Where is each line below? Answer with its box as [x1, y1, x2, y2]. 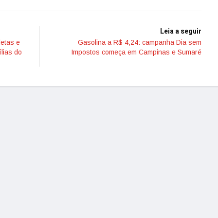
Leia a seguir [160, 26, 201, 36]
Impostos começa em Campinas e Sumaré [71, 48, 201, 56]
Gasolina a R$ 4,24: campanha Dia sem [78, 38, 201, 46]
